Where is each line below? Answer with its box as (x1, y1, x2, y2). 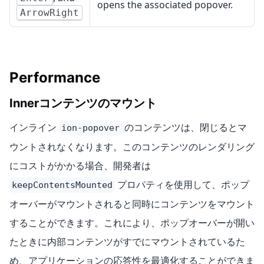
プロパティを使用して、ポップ (115, 178, 249, 192)
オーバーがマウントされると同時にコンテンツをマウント (9, 197, 255, 211)
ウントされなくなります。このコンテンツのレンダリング (9, 140, 255, 154)
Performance (9, 69, 100, 87)
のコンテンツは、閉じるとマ (122, 121, 247, 134)
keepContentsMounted (12, 180, 113, 191)
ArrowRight (19, 7, 79, 19)
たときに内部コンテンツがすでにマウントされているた (9, 235, 245, 249)
